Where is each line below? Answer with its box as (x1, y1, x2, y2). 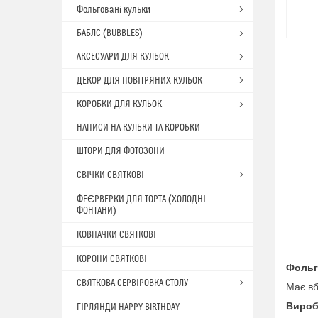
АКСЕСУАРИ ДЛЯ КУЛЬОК (77, 51, 169, 62)
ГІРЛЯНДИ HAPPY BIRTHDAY (77, 302, 180, 313)
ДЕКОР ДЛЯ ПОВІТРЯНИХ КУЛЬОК (77, 75, 202, 87)
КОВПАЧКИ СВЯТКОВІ (77, 229, 156, 241)
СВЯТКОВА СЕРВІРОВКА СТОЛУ (77, 278, 188, 289)
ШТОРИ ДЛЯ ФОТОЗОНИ (77, 146, 165, 157)
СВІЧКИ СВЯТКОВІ (77, 170, 144, 181)
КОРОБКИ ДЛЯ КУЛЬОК (77, 99, 162, 110)
